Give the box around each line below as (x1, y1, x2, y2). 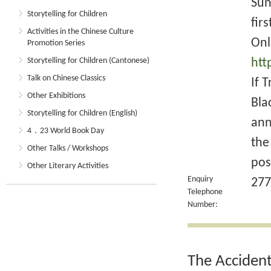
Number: (188, 200, 218, 209)
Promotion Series (27, 39, 85, 48)
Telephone (188, 188, 223, 197)
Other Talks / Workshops (27, 144, 108, 153)
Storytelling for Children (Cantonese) (27, 56, 149, 65)
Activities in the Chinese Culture (27, 27, 134, 36)
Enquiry (188, 175, 213, 184)
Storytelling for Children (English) (27, 109, 137, 118)
